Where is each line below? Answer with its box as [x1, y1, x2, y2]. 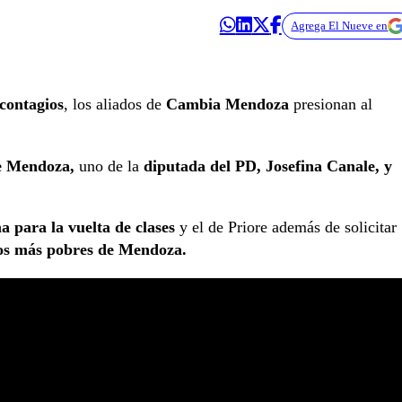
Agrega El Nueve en [291, 18, 389, 32]
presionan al [289, 95, 372, 114]
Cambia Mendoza [166, 95, 289, 114]
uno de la [74, 156, 139, 175]
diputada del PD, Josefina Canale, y [139, 156, 392, 175]
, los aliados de [64, 95, 166, 114]
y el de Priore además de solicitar [175, 218, 397, 237]
